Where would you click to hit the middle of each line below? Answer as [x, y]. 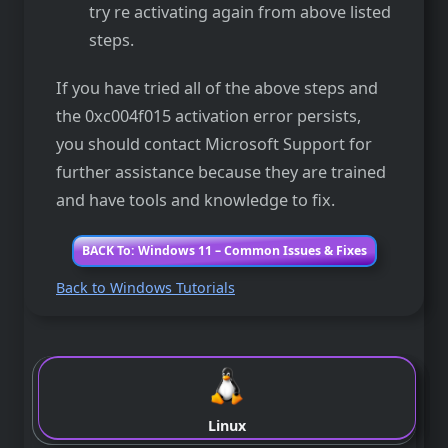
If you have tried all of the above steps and [217, 88]
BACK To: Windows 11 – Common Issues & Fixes [224, 250]
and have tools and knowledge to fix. [195, 200]
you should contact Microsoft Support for [214, 144]
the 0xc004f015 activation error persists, [208, 116]
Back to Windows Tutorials [145, 287]
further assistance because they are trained [221, 172]
